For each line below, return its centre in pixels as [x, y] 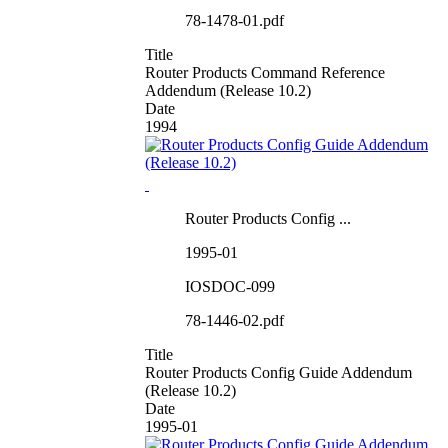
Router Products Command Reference [265, 72]
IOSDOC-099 [230, 286]
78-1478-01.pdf [234, 20]
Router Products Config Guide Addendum [278, 372]
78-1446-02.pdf [234, 320]
